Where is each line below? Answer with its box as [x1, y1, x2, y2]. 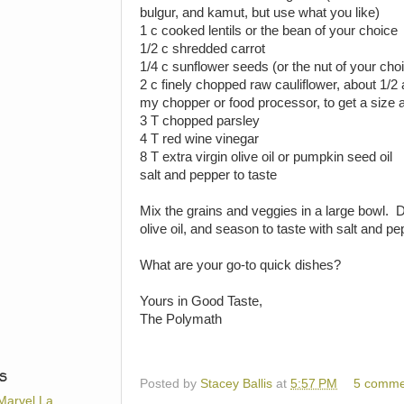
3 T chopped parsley [140, 113, 260, 128]
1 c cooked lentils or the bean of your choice [140, 23, 398, 38]
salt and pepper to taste [140, 167, 277, 182]
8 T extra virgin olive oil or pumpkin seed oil [140, 149, 392, 164]
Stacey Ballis [200, 377, 272, 391]
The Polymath [140, 311, 222, 326]
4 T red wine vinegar [140, 131, 259, 146]
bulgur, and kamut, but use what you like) [140, 5, 380, 20]
